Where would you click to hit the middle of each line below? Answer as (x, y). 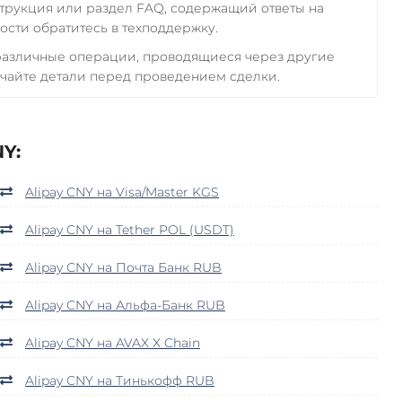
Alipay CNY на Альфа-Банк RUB (125, 305)
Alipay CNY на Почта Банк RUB (123, 267)
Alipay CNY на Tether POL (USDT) (130, 229)
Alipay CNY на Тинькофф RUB (120, 380)
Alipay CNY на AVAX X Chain (113, 342)
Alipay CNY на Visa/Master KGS (122, 192)
